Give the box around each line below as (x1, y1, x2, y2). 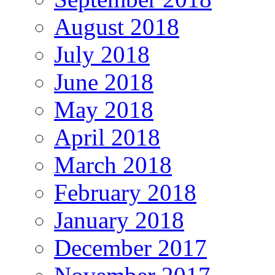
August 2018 (54, 13, 179, 40)
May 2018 (54, 96, 153, 123)
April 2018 (54, 123, 160, 150)
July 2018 (54, 41, 150, 68)
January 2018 (54, 206, 184, 233)
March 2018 (54, 151, 172, 178)
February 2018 (54, 179, 196, 206)
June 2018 (54, 68, 153, 95)
